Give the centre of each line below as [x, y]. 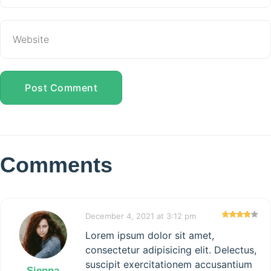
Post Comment [61, 88]
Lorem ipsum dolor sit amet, [150, 236]
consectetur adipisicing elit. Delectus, [171, 250]
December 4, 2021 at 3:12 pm [141, 216]
